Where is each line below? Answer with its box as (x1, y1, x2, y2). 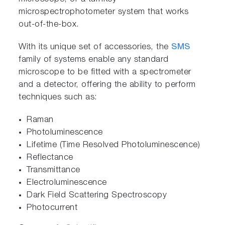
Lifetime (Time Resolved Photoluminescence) (27, 141, 200, 150)
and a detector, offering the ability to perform (19, 80, 196, 89)
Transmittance (27, 166, 80, 175)
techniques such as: (19, 93, 97, 102)
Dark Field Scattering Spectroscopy (27, 191, 167, 200)
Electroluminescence (27, 178, 107, 187)
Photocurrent (27, 203, 78, 212)
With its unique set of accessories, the (19, 43, 172, 52)
